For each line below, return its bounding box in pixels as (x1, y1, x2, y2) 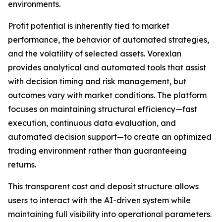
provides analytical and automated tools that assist (8, 62, 206, 73)
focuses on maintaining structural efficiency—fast (8, 104, 197, 114)
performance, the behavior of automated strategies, (8, 35, 209, 45)
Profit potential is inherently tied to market (8, 21, 169, 31)
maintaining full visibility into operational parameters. (8, 209, 212, 220)
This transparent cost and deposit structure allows (8, 181, 199, 192)
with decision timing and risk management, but (8, 76, 186, 87)
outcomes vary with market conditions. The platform (8, 90, 207, 101)
